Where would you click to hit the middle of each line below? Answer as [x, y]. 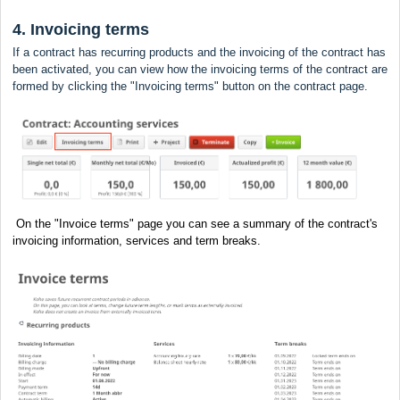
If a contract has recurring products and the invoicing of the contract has [199, 52]
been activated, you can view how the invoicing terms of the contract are [200, 69]
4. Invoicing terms [81, 29]
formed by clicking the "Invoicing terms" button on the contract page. [190, 86]
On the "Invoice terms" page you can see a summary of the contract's [195, 223]
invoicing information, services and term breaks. [137, 240]
